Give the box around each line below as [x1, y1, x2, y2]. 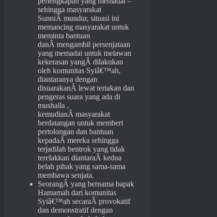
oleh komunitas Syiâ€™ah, [38, 66, 121, 75]
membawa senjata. [38, 171, 94, 180]
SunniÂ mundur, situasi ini [38, 14, 119, 23]
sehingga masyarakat [38, 5, 101, 14]
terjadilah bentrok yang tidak [38, 145, 125, 154]
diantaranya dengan [38, 75, 97, 84]
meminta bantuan [38, 31, 90, 40]
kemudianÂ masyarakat [38, 110, 110, 119]
